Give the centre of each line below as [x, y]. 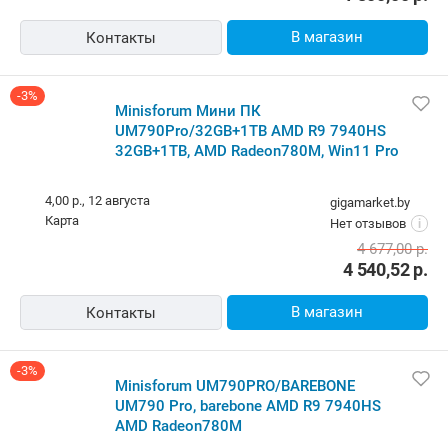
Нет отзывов [368, 224]
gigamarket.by [370, 203]
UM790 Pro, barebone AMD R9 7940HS [248, 406]
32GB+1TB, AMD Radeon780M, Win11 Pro [257, 151]
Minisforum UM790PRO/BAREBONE [235, 386]
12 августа [119, 201]
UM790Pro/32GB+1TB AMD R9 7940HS [250, 131]
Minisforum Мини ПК [188, 111]
